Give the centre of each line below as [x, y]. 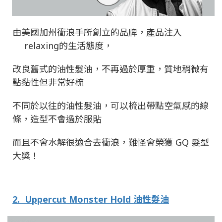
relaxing [42, 45]
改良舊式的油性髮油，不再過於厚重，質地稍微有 [111, 69]
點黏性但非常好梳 [48, 82]
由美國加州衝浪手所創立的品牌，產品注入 [97, 32]
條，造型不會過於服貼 [57, 119]
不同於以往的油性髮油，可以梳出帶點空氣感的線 [111, 105]
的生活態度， [86, 45]
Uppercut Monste [64, 199]
